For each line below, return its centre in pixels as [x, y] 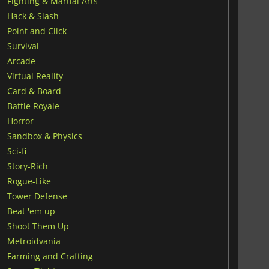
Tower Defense [37, 196]
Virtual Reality [35, 76]
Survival [23, 46]
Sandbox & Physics [44, 136]
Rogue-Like [29, 181]
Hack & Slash [33, 16]
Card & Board [34, 91]
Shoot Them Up [38, 226]
